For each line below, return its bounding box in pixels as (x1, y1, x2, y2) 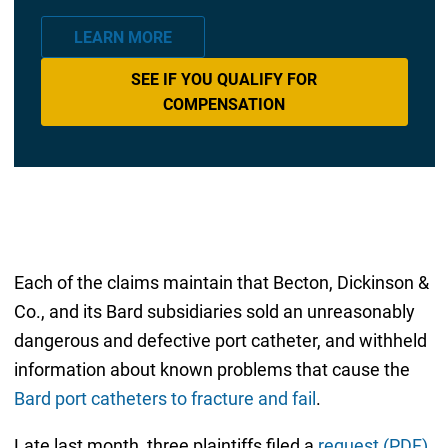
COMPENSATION (163, 95, 285, 115)
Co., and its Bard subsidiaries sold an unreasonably (13, 301, 415, 323)
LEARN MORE (73, 27, 172, 47)
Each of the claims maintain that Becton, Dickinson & (13, 272, 429, 294)
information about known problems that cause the (13, 359, 410, 381)
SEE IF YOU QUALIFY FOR (131, 70, 317, 90)
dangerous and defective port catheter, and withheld (13, 330, 427, 352)
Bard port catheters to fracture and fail (13, 388, 316, 410)
